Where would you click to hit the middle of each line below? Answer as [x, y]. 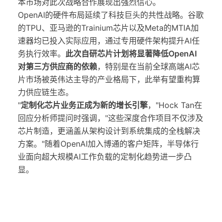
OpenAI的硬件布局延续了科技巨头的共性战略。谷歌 [111, 15]
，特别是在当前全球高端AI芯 [148, 66]
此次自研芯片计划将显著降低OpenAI [131, 54]
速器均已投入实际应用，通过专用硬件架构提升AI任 [109, 41]
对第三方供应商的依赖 [57, 66]
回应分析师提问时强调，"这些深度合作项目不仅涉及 [111, 118]
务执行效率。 [42, 54]
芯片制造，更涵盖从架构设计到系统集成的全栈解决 [109, 131]
